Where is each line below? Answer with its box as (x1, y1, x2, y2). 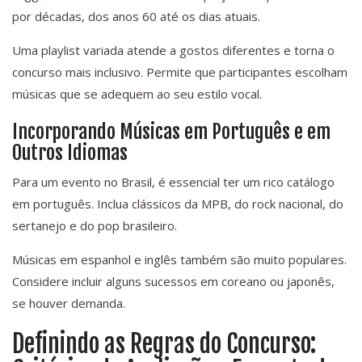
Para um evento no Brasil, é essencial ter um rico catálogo (12, 174, 335, 191)
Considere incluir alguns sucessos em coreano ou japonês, (12, 273, 335, 290)
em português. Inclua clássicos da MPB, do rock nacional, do (12, 196, 343, 213)
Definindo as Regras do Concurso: (12, 329, 316, 360)
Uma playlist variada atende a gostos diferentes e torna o (12, 42, 335, 59)
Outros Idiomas (12, 141, 128, 166)
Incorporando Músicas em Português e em (12, 120, 330, 145)
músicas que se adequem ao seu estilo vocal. (12, 86, 262, 103)
